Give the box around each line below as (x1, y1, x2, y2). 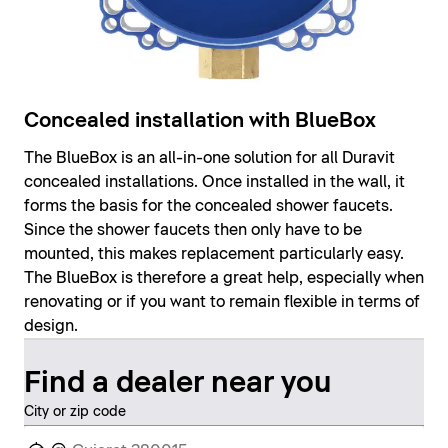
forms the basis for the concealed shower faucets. (24, 198, 393, 215)
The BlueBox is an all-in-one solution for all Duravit (24, 150, 395, 167)
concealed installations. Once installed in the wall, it (24, 174, 405, 191)
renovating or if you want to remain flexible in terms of (24, 294, 420, 311)
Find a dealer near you (24, 369, 331, 399)
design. (24, 318, 78, 335)
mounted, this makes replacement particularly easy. (24, 246, 404, 263)
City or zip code (24, 405, 126, 420)
